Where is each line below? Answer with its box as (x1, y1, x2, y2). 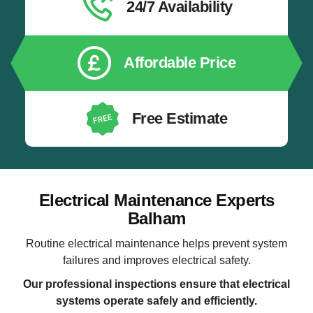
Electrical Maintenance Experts (38, 191, 275, 210)
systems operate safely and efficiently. (56, 295, 257, 307)
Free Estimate (131, 110, 228, 128)
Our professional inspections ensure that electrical (23, 278, 290, 291)
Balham (127, 209, 186, 228)
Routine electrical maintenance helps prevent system (26, 237, 287, 249)
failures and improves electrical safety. (62, 254, 251, 266)
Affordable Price (124, 54, 235, 72)
